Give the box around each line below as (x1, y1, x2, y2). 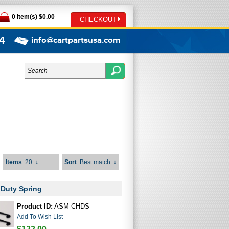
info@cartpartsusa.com (31, 35, 120, 45)
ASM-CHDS (52, 202, 89, 210)
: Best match (76, 158, 110, 166)
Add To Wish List (16, 213, 63, 220)
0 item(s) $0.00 (12, 13, 55, 20)
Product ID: (16, 202, 53, 210)
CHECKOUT (80, 16, 117, 24)
